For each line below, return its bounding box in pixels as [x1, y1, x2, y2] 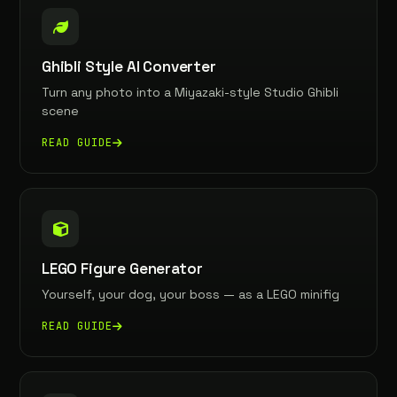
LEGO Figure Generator [42, 259, 203, 278]
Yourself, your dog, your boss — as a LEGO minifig [42, 286, 339, 302]
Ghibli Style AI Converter [42, 57, 216, 76]
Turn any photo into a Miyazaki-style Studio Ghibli [42, 84, 339, 100]
